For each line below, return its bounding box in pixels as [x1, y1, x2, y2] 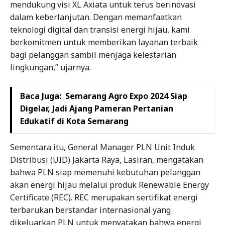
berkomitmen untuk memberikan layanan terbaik [10, 36, 198, 48]
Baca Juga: [20, 90, 61, 101]
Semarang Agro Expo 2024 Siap [65, 90, 187, 101]
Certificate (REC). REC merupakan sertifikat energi [10, 191, 198, 203]
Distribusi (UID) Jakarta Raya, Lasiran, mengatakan [10, 154, 203, 165]
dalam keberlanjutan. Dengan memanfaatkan [10, 11, 182, 23]
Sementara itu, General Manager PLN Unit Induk [10, 141, 195, 153]
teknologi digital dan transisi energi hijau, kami [10, 24, 190, 35]
